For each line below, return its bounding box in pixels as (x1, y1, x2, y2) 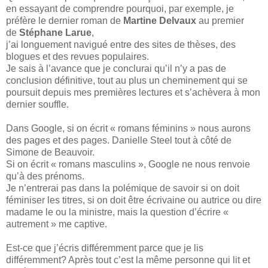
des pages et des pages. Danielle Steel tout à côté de (6, 135, 232, 146)
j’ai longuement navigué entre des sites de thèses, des (6, 39, 236, 50)
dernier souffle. (6, 99, 69, 110)
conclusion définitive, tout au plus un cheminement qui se (6, 75, 248, 86)
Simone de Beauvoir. (6, 147, 95, 158)
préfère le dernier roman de (6, 16, 123, 26)
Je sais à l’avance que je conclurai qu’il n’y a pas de (6, 63, 226, 74)
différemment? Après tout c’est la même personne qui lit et (6, 255, 250, 266)
